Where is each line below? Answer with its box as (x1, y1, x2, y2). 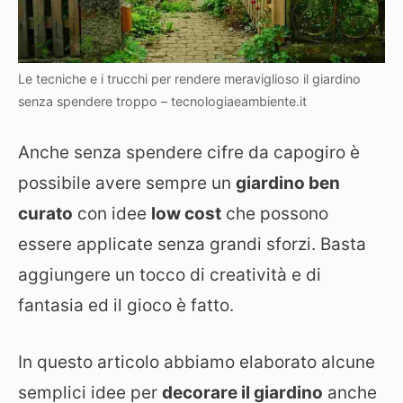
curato (18, 203, 73, 225)
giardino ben (236, 173, 340, 194)
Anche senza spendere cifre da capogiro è (18, 142, 360, 164)
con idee (73, 203, 151, 225)
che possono (221, 203, 328, 225)
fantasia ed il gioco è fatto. (18, 295, 234, 317)
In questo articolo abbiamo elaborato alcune (18, 351, 375, 372)
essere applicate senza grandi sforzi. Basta (18, 234, 366, 255)
